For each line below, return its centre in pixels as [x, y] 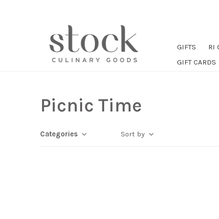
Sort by [133, 134]
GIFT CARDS [197, 62]
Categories [59, 134]
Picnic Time [91, 105]
